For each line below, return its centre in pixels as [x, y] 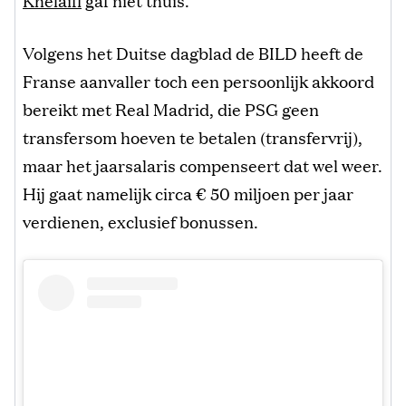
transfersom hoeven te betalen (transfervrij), [193, 136]
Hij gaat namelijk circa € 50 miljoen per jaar [188, 193]
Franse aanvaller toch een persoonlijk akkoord [198, 80]
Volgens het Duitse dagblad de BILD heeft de [193, 52]
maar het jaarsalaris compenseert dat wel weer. [203, 164]
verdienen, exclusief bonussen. [140, 221]
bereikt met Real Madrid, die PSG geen [171, 108]
